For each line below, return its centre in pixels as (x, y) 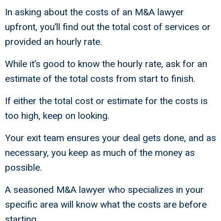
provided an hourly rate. (54, 42)
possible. (23, 168)
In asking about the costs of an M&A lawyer (94, 12)
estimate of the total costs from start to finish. (100, 79)
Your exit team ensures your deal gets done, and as (110, 138)
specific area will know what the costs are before (106, 205)
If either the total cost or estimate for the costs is (106, 101)
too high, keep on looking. (57, 116)
